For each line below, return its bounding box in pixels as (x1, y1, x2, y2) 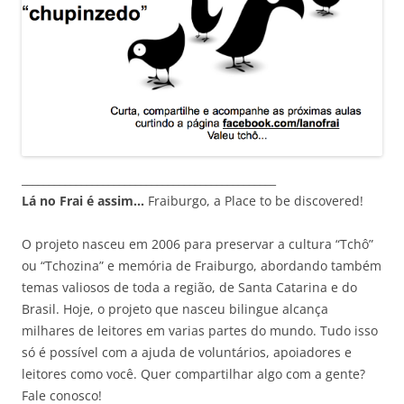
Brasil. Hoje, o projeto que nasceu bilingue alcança (22, 299, 328, 317)
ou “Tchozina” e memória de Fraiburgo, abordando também (22, 256, 381, 274)
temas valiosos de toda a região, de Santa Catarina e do (22, 278, 357, 296)
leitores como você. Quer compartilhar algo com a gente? (22, 364, 365, 382)
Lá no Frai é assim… (22, 191, 148, 209)
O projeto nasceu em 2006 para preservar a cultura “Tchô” (22, 234, 373, 252)
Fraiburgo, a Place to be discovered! (148, 191, 363, 209)
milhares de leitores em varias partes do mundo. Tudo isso (22, 321, 378, 339)
